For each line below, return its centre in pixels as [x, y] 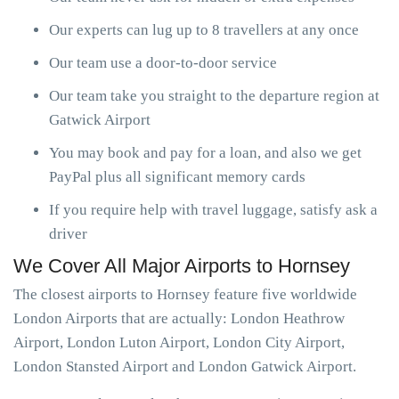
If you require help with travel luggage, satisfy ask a [213, 210]
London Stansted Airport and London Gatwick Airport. [185, 366]
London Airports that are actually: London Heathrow [179, 318]
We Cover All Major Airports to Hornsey [182, 266]
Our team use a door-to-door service [163, 63]
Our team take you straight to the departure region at [214, 96]
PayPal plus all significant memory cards [177, 177]
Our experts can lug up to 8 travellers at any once [204, 30]
